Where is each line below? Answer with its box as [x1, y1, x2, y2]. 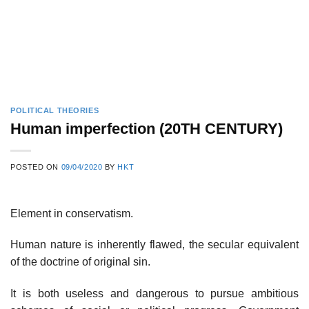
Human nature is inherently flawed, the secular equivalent [10, 239, 299, 251]
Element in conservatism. [10, 207, 133, 219]
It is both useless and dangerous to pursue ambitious [10, 288, 299, 300]
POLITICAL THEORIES [10, 106, 99, 114]
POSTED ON [10, 162, 61, 171]
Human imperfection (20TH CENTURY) [10, 119, 283, 137]
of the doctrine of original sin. [10, 256, 150, 268]
